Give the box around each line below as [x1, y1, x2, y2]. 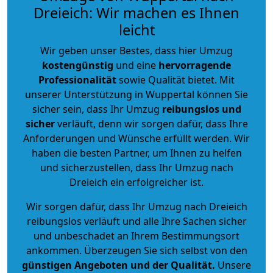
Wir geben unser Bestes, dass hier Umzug [40, 43, 233, 57]
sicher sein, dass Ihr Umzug [32, 102, 162, 116]
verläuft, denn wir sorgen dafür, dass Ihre [54, 116, 248, 130]
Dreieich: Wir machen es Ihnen [34, 2, 239, 23]
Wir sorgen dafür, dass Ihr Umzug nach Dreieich [26, 199, 247, 213]
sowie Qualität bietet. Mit [116, 73, 235, 87]
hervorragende [158, 58, 231, 72]
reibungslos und [161, 102, 241, 116]
